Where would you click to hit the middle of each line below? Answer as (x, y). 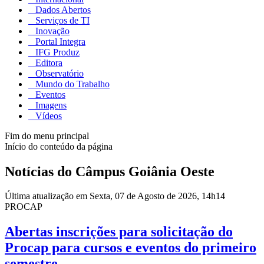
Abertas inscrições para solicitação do (119, 232)
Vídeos (47, 115)
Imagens (50, 105)
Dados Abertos (62, 9)
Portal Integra (59, 41)
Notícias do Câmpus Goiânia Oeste (110, 171)
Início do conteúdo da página (59, 146)
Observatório (58, 73)
